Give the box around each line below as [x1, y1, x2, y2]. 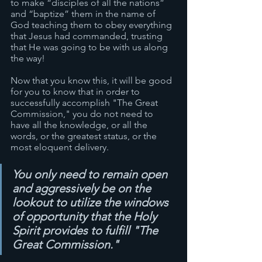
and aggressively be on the [12, 181, 154, 195]
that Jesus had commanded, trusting [11, 30, 165, 42]
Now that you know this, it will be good [11, 75, 174, 86]
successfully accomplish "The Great [11, 97, 160, 108]
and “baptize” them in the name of [11, 8, 158, 19]
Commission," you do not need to [11, 108, 156, 119]
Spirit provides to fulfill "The [12, 223, 161, 237]
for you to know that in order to [11, 86, 142, 97]
